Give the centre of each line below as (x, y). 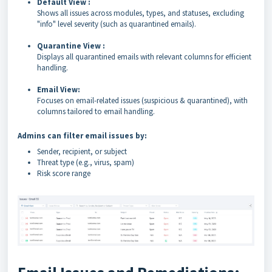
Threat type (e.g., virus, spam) (86, 162)
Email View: (59, 89)
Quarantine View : (72, 46)
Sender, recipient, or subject (82, 151)
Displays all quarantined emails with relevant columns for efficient (144, 56)
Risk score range (64, 173)
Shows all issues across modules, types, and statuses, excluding (141, 13)
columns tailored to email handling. (96, 111)
